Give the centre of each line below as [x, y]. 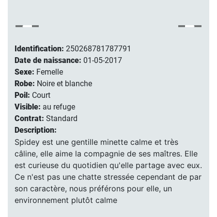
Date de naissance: [49, 61]
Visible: [28, 107]
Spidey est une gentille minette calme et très [96, 142]
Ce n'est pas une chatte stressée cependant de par [108, 177]
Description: [35, 130]
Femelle [49, 72]
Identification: [40, 49]
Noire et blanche [64, 84]
